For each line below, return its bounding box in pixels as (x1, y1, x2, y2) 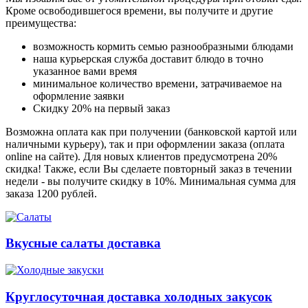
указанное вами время (33, 65, 137, 77)
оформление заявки (33, 89, 124, 102)
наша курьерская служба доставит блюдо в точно (33, 52, 263, 65)
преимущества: (5, 16, 76, 29)
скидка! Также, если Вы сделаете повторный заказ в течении (5, 162, 292, 175)
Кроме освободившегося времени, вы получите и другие (5, 4, 273, 16)
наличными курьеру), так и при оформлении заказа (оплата (5, 137, 285, 150)
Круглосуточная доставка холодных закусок (5, 289, 272, 304)
